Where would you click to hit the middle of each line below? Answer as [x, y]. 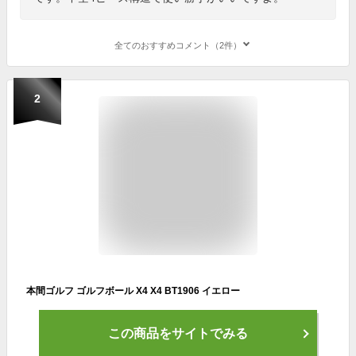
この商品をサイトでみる [178, 333]
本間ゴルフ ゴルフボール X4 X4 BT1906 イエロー [133, 290]
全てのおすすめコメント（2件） [178, 45]
